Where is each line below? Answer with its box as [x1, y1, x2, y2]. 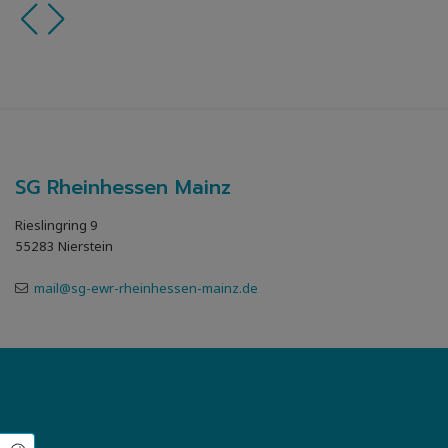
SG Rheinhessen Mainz [15, 172, 231, 203]
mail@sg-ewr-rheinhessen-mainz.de [34, 279, 258, 298]
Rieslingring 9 [15, 216, 98, 235]
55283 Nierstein [15, 237, 113, 256]
